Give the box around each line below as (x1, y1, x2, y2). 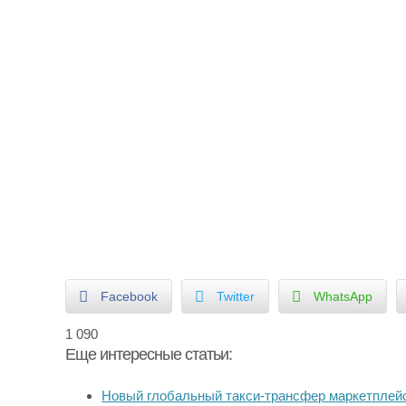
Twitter (217, 289, 256, 304)
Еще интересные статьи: (65, 345, 233, 363)
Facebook (101, 289, 159, 304)
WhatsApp (314, 289, 373, 304)
